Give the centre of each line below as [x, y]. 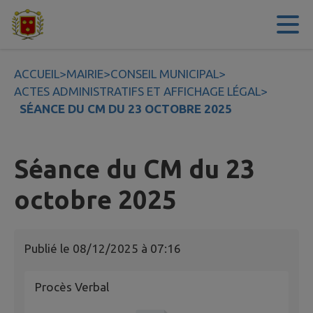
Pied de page [237, 24]
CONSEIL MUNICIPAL [165, 74]
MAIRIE [85, 74]
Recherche [160, 24]
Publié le [49, 249]
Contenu [51, 24]
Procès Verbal [72, 287]
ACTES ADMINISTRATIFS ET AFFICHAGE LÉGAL [137, 91]
